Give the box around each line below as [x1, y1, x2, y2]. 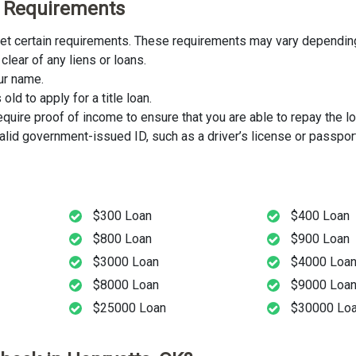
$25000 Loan [92, 300, 166, 316]
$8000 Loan [92, 277, 159, 293]
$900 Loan [291, 231, 350, 247]
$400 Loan [291, 208, 350, 224]
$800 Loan [92, 231, 152, 247]
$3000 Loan [92, 254, 159, 270]
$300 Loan [92, 208, 152, 224]
